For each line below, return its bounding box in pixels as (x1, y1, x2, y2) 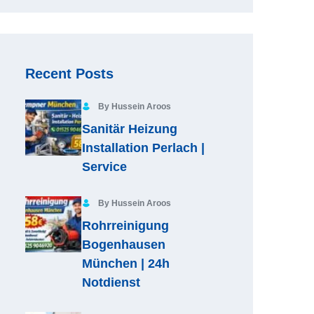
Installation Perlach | (82, 141, 205, 155)
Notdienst (82, 275, 140, 289)
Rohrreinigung (82, 219, 169, 233)
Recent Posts (25, 66, 114, 81)
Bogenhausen (82, 238, 165, 252)
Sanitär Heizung (82, 122, 177, 136)
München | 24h (82, 257, 170, 271)
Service (82, 160, 127, 174)
